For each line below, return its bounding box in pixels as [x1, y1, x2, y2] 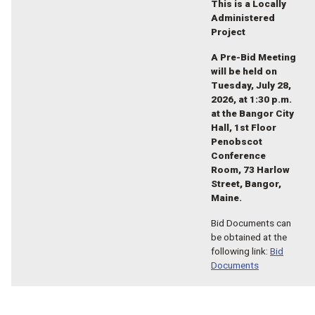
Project [211, 25, 245, 37]
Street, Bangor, [211, 177, 281, 189]
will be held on [211, 65, 277, 77]
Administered [211, 11, 275, 23]
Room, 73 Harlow [211, 163, 290, 175]
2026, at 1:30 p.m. [211, 93, 292, 105]
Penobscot [211, 135, 262, 147]
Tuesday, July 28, [211, 79, 291, 91]
